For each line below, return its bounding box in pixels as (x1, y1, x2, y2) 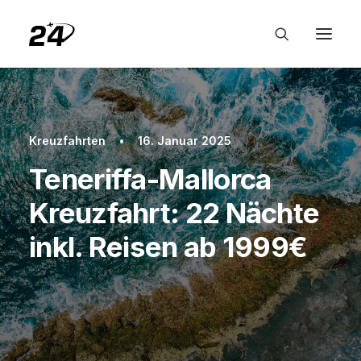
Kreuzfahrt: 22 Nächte (29, 196, 320, 230)
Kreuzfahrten (29, 134, 106, 147)
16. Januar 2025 (138, 134, 232, 147)
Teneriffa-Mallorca (29, 162, 272, 196)
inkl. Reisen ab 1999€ (29, 230, 308, 263)
